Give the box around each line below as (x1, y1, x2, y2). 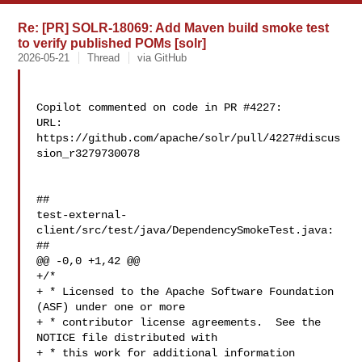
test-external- (36, 208, 128, 221)
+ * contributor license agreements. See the (36, 316, 322, 329)
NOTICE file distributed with (36, 331, 218, 344)
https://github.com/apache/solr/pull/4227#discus (36, 132, 341, 145)
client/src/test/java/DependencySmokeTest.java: (36, 224, 335, 237)
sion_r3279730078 (36, 147, 141, 160)
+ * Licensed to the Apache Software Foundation (36, 285, 335, 298)
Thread (87, 52, 120, 64)
